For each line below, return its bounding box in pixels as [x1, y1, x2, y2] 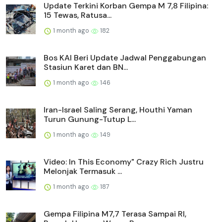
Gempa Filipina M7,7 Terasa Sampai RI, [44, 209, 186, 220]
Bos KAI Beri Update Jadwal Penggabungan [44, 53, 206, 63]
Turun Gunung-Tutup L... [44, 114, 136, 125]
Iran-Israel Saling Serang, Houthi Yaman [44, 105, 192, 115]
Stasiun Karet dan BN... [44, 62, 128, 73]
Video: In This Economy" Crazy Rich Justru [44, 157, 204, 167]
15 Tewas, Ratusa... [44, 10, 111, 21]
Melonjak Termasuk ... [44, 166, 122, 177]
